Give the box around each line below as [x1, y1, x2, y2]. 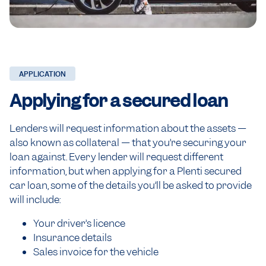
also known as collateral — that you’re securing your [9, 136, 246, 150]
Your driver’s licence [33, 217, 125, 230]
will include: [9, 193, 61, 207]
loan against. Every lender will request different [9, 150, 223, 164]
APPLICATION [19, 69, 66, 79]
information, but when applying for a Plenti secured [9, 164, 242, 178]
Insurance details [33, 231, 112, 245]
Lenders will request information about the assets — [9, 122, 246, 135]
